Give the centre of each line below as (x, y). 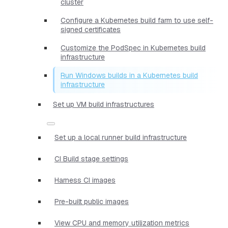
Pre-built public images (92, 201)
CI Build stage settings (91, 159)
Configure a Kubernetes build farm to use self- (137, 20)
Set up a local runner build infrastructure (121, 137)
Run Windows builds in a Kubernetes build (129, 75)
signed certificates (91, 29)
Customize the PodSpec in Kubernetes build (133, 48)
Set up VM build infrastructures (104, 104)
